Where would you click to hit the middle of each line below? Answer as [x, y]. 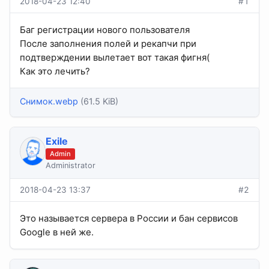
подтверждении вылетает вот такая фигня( [115, 58]
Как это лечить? [55, 71]
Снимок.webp [49, 101]
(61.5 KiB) [99, 101]
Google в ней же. [57, 232]
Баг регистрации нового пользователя [105, 30]
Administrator [70, 166]
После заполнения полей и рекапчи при [108, 44]
